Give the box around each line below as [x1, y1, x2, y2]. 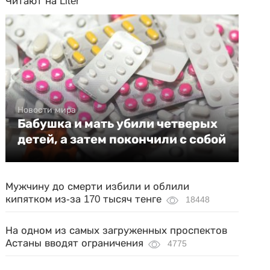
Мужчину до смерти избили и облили [5, 181, 190, 192]
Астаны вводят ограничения [5, 237, 144, 249]
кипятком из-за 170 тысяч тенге [5, 193, 162, 205]
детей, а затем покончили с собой [17, 132, 227, 146]
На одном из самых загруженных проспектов [5, 225, 228, 236]
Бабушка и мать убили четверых [17, 116, 218, 131]
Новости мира [17, 105, 77, 115]
